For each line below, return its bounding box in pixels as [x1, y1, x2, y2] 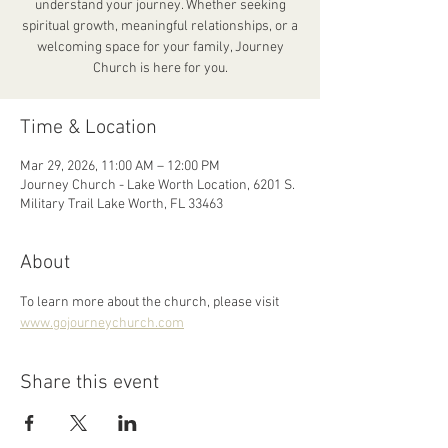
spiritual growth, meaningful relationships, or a [22, 18, 298, 35]
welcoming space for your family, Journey [36, 39, 284, 56]
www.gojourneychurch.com [20, 315, 184, 332]
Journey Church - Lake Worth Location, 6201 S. [20, 177, 295, 194]
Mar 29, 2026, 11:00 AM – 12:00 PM [20, 158, 220, 175]
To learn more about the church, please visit [20, 294, 282, 311]
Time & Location [20, 116, 157, 140]
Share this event [20, 371, 159, 395]
